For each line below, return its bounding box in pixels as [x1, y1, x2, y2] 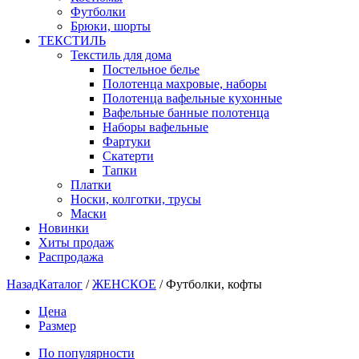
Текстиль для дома [71, 48, 171, 62]
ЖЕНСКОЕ [92, 277, 156, 291]
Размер [38, 319, 76, 333]
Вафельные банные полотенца [103, 106, 269, 119]
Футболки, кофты [166, 277, 262, 291]
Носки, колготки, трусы [71, 192, 201, 206]
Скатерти [103, 149, 154, 163]
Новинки [38, 221, 89, 235]
